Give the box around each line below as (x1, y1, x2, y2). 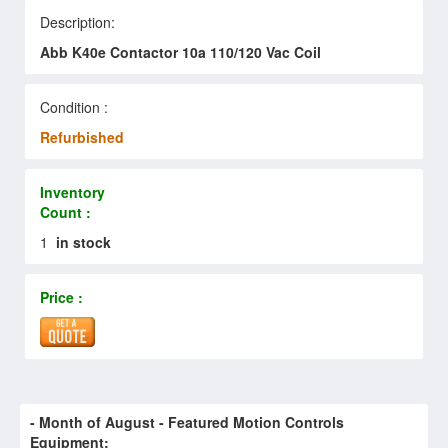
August (105, 411, 155, 432)
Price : (40, 286, 83, 307)
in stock (56, 231, 111, 252)
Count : (40, 201, 91, 222)
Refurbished (40, 126, 124, 147)
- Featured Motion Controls (155, 411, 344, 432)
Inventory (40, 181, 105, 202)
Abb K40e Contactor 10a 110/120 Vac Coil (40, 41, 321, 62)
